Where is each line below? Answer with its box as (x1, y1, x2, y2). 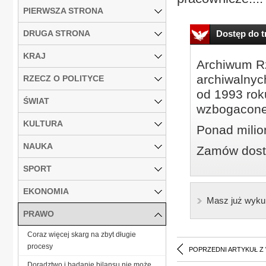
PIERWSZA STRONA (23, 5, 103, 15)
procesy (27, 242, 53, 251)
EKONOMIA (23, 186, 69, 196)
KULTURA (23, 118, 63, 128)
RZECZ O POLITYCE (23, 73, 104, 83)
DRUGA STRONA (23, 28, 90, 38)
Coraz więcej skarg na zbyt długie (27, 230, 136, 239)
